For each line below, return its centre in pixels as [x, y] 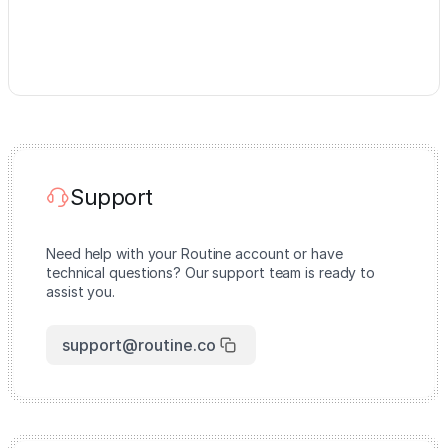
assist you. [80, 291]
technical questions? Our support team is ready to [211, 272]
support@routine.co [139, 345]
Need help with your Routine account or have [194, 253]
